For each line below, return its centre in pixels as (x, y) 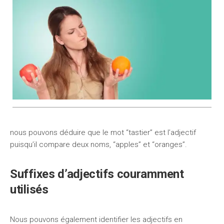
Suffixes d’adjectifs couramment (97, 174)
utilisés (29, 189)
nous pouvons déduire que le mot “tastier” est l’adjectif (103, 132)
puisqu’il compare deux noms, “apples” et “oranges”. (98, 144)
